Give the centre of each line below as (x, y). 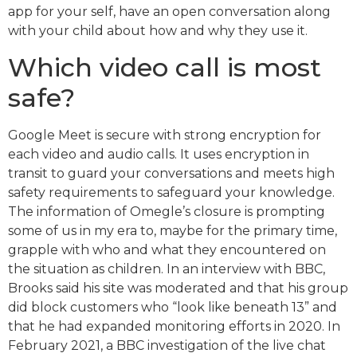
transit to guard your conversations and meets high (171, 173)
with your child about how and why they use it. (158, 31)
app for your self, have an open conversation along (169, 12)
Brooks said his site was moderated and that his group (178, 288)
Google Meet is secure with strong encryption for (165, 135)
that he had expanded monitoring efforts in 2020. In (174, 326)
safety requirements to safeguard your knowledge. (171, 192)
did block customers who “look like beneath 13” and (173, 307)
